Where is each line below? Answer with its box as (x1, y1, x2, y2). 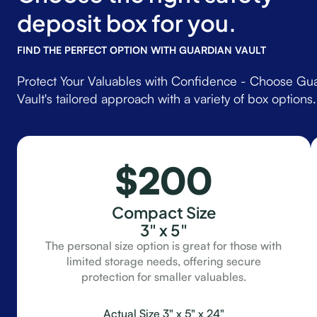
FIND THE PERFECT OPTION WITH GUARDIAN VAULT (17, 44, 266, 56)
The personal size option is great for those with (45, 238, 282, 253)
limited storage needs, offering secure (66, 254, 261, 268)
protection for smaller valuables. (81, 270, 246, 284)
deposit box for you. (17, 2, 236, 40)
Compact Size (111, 198, 216, 224)
